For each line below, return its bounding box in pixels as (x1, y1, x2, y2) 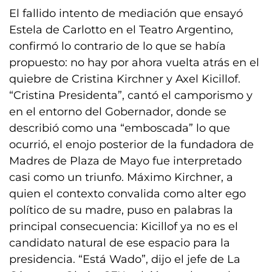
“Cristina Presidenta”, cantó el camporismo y (9, 89, 253, 102)
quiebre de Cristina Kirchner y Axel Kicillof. (9, 72, 240, 86)
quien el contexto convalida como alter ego (9, 187, 246, 200)
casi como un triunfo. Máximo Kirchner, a (9, 171, 233, 184)
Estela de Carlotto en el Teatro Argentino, (9, 23, 233, 36)
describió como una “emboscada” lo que (9, 121, 230, 135)
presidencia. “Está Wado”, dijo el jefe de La (9, 253, 240, 266)
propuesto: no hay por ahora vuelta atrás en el (9, 56, 259, 69)
